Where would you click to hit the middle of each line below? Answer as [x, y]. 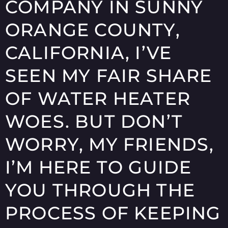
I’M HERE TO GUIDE [98, 167]
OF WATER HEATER [98, 99]
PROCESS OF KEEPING [113, 213]
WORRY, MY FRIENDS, [110, 145]
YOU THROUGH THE [100, 190]
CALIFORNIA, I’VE [89, 53]
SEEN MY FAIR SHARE [109, 76]
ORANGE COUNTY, [93, 30]
